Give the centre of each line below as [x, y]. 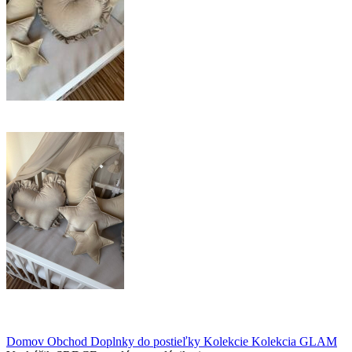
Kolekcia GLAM [294, 341]
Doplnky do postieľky [147, 341]
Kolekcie [227, 341]
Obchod [69, 341]
